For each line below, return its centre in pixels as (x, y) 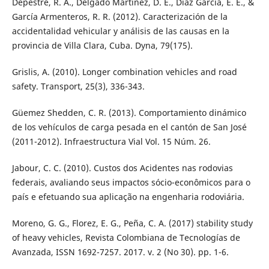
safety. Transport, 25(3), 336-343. (78, 86)
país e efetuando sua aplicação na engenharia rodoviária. (128, 197)
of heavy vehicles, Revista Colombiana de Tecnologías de (126, 238)
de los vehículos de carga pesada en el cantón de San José (129, 127)
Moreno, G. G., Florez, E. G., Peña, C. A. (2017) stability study (132, 223)
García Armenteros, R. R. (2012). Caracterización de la (119, 17)
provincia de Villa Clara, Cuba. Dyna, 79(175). (102, 46)
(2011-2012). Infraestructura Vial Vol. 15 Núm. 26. (111, 142)
